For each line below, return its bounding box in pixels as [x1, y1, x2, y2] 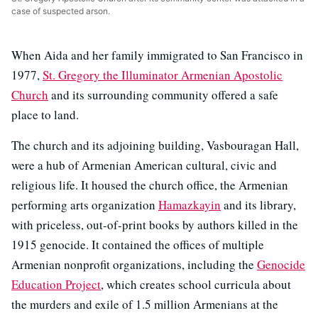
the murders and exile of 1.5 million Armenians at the [11, 295, 278, 312]
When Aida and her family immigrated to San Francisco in [11, 46, 303, 63]
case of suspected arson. [11, 5, 110, 16]
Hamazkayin [158, 196, 221, 213]
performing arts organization [11, 196, 158, 213]
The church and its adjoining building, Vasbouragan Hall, [11, 136, 299, 153]
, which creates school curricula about [101, 275, 291, 292]
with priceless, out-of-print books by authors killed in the [11, 216, 298, 233]
